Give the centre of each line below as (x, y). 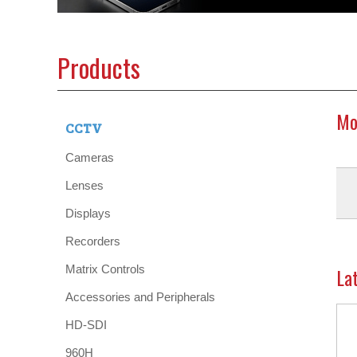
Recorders (93, 241)
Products (99, 68)
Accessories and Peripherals (140, 297)
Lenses (84, 186)
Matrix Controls (105, 269)
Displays (88, 214)
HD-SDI (86, 325)
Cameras (90, 158)
